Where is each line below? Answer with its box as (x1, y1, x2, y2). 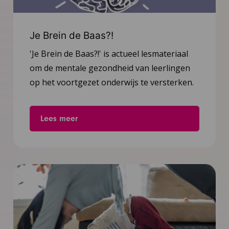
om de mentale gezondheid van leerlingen (29, 62, 190, 74)
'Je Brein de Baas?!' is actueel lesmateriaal (29, 48, 188, 60)
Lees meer (40, 114, 78, 124)
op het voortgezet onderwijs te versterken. (29, 77, 194, 88)
